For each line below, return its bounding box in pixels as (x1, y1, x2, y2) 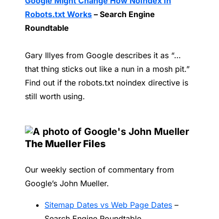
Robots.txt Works (25, 9, 92, 20)
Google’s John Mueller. (25, 178, 109, 189)
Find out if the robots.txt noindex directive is (25, 78, 189, 88)
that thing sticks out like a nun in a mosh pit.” (25, 64, 190, 74)
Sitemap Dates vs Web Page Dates (44, 200, 173, 210)
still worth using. (25, 91, 86, 102)
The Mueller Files (25, 138, 106, 150)
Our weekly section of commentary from (25, 165, 175, 175)
